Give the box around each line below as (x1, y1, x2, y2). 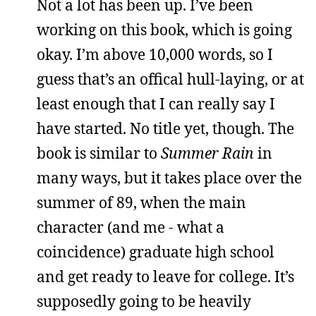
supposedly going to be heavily (37, 291, 251, 311)
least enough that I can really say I (37, 94, 275, 114)
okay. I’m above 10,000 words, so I (37, 44, 273, 64)
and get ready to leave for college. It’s (37, 267, 294, 286)
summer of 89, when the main (37, 193, 246, 212)
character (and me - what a (37, 217, 224, 237)
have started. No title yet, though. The (37, 119, 294, 138)
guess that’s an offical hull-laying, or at (37, 69, 304, 89)
